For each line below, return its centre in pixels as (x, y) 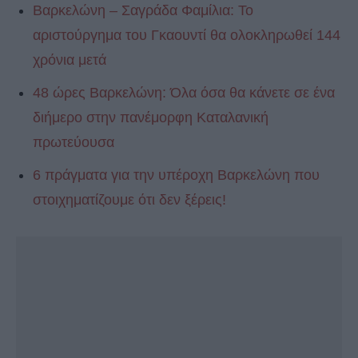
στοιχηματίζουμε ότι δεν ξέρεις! (129, 200)
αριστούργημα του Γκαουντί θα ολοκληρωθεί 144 (187, 36)
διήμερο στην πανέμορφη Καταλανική (151, 118)
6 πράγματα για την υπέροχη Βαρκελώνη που (176, 175)
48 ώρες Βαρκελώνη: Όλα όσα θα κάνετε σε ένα (184, 93)
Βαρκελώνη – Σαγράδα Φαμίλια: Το (143, 11)
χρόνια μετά (70, 60)
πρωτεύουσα (74, 143)
